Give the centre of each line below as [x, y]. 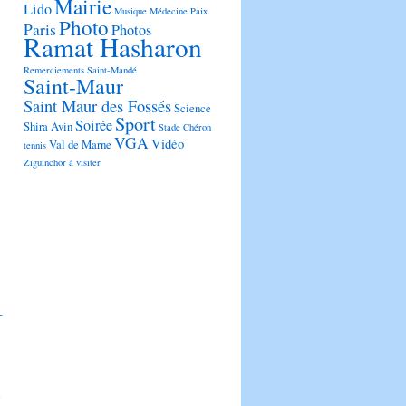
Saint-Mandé [112, 70]
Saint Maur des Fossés [97, 106]
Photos [131, 30]
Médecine [169, 11]
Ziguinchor [45, 163]
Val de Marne [80, 145]
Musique [130, 11]
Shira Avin [48, 126]
